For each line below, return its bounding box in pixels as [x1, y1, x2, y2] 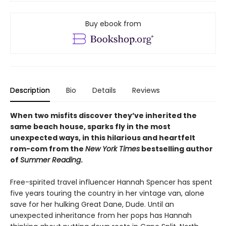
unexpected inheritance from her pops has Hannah [10, 210, 192, 221]
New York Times [85, 144, 140, 154]
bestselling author [140, 144, 213, 154]
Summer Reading [20, 155, 81, 165]
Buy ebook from [85, 18, 141, 29]
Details [92, 85, 116, 96]
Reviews [132, 85, 160, 96]
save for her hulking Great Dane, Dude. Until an [10, 199, 174, 210]
